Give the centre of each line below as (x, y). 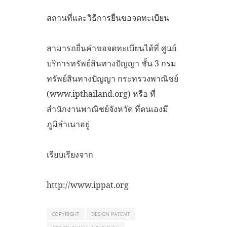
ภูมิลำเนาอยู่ (68, 124)
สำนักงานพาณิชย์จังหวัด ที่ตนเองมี (107, 109)
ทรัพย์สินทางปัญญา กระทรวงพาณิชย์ (113, 78)
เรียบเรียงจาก (70, 154)
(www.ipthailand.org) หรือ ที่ (101, 93)
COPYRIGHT (66, 214)
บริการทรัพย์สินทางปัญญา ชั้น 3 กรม (111, 63)
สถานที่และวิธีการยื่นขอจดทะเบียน (108, 17)
